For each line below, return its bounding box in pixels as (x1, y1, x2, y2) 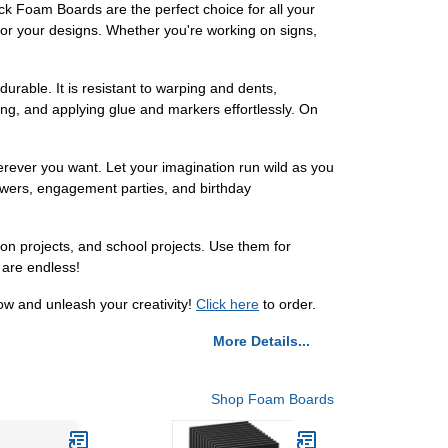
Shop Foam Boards (211, 391, 334, 407)
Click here (196, 296, 259, 312)
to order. (259, 296, 316, 312)
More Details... (213, 333, 310, 349)
